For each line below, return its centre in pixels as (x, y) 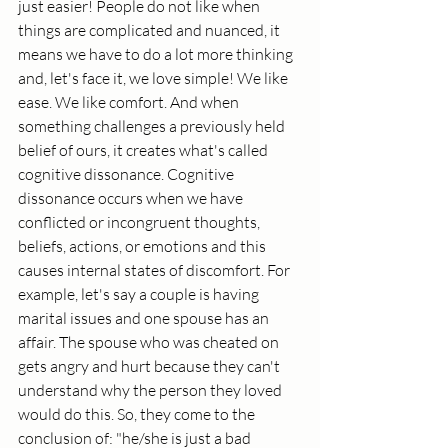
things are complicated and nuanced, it (150, 30)
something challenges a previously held (153, 126)
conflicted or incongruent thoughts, (140, 222)
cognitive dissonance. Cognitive (127, 174)
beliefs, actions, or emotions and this (143, 246)
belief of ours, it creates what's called (144, 150)
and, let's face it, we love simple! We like (154, 78)
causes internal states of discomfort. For (155, 270)
